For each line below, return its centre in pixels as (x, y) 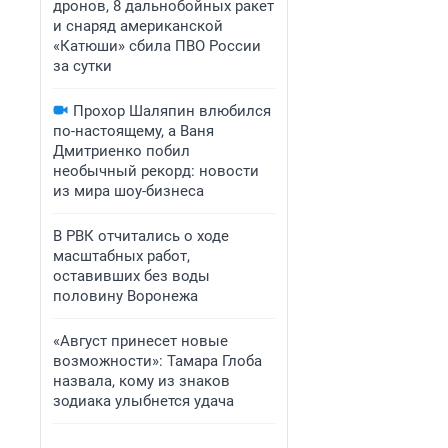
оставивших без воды (131, 276)
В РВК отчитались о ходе (141, 236)
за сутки (82, 66)
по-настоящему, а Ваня (133, 131)
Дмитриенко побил (121, 151)
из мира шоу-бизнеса (128, 191)
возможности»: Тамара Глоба (157, 361)
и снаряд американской (138, 26)
